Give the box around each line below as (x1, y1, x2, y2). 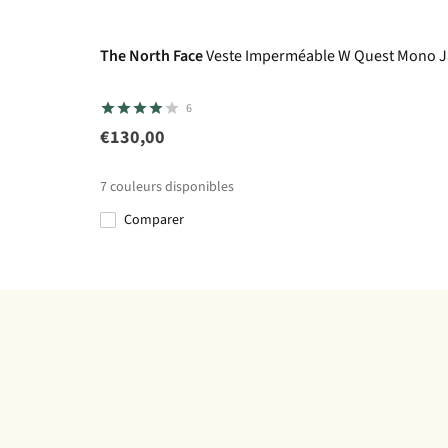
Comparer (132, 210, 184, 231)
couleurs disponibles (110, 177, 234, 198)
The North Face (100, 45, 203, 68)
